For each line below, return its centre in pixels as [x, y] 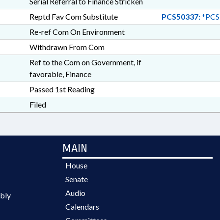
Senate [77, 179]
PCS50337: [181, 16]
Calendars [82, 206]
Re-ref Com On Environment [77, 32]
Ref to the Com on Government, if [85, 62]
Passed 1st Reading [62, 89]
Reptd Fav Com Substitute [73, 16]
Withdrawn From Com [67, 47]
